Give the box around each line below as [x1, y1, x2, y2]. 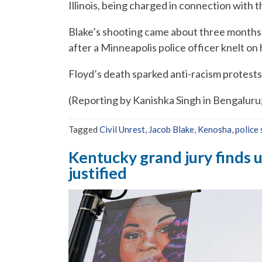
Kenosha [198, 124, 232, 135]
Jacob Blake [149, 124, 194, 135]
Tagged [68, 124, 99, 135]
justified [68, 163, 127, 182]
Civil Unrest [99, 124, 145, 135]
